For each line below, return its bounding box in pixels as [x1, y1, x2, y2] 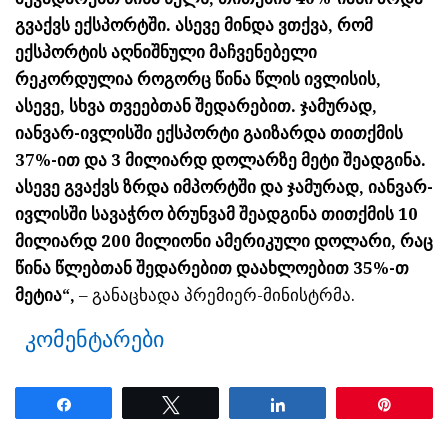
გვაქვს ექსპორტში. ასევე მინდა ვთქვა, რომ [15, 14, 373, 35]
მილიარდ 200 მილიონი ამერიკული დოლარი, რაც [15, 230, 433, 251]
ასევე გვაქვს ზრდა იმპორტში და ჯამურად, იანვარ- [15, 176, 433, 197]
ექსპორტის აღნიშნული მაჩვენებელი [15, 41, 317, 62]
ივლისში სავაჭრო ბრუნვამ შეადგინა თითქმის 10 [15, 203, 418, 224]
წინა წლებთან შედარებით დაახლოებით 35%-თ [15, 257, 409, 278]
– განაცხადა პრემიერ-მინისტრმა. [75, 284, 355, 305]
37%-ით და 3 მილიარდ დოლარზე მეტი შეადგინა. [15, 149, 426, 170]
